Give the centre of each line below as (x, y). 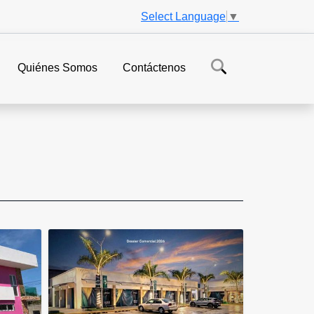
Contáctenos (154, 68)
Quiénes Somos (57, 68)
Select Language (183, 16)
